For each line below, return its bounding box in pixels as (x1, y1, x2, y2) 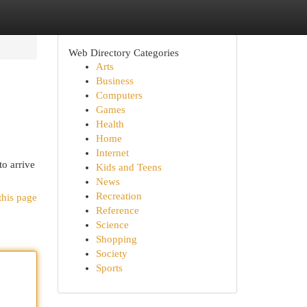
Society (95, 248, 127, 259)
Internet (95, 147, 129, 158)
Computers (95, 90, 143, 101)
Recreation (95, 191, 142, 201)
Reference (95, 205, 139, 216)
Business (95, 75, 134, 86)
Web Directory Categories (68, 47, 179, 58)
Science (95, 219, 129, 230)
